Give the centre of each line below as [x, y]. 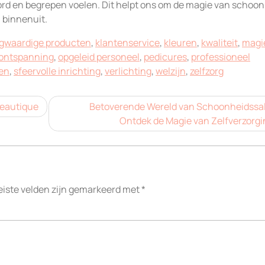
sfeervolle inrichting [57, 71]
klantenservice [127, 42]
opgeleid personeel [99, 56]
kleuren [180, 42]
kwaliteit [219, 42]
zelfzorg [207, 71]
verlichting [128, 71]
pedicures [165, 56]
